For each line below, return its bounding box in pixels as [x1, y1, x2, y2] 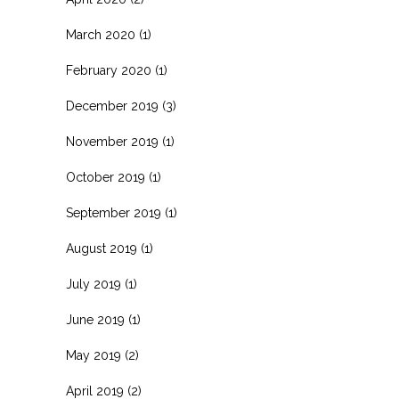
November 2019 [66, 134, 159, 150]
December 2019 [66, 99, 159, 114]
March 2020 [66, 28, 135, 43]
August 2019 [66, 241, 137, 256]
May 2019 [66, 348, 121, 363]
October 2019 [66, 170, 145, 185]
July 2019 [66, 277, 121, 292]
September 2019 [66, 206, 161, 221]
